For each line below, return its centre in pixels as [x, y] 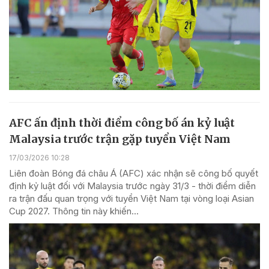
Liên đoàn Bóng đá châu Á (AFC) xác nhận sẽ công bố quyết [134, 174]
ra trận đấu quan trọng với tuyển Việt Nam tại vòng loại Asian [131, 199]
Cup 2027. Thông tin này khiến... [74, 211]
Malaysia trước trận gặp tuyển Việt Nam [120, 139]
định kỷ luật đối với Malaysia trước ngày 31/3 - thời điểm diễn [132, 186]
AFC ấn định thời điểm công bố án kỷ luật [122, 123]
